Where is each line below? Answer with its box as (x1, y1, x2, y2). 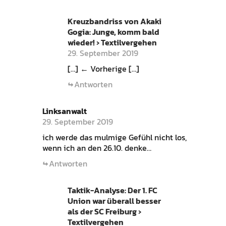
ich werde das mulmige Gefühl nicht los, (42, 131, 187, 143)
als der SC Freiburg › (67, 205, 141, 217)
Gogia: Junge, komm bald (67, 25, 159, 38)
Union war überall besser (67, 194, 161, 207)
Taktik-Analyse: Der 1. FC (67, 184, 157, 196)
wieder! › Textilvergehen (67, 36, 157, 48)
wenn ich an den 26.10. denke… (42, 141, 151, 154)
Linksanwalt (42, 104, 87, 117)
